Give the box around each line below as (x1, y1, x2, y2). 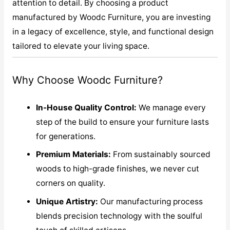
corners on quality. (36, 178, 106, 188)
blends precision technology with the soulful (36, 211, 203, 221)
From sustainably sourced (111, 149, 211, 160)
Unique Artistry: (36, 197, 99, 207)
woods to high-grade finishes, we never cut (36, 164, 200, 174)
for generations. (36, 131, 96, 141)
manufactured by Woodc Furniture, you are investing (12, 12, 210, 22)
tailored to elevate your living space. (12, 41, 149, 51)
